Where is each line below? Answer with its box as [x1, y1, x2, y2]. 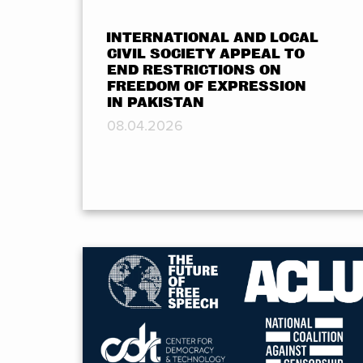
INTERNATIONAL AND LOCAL [106, 30, 319, 46]
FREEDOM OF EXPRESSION [107, 79, 306, 95]
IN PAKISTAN [107, 95, 204, 111]
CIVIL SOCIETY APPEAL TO [107, 46, 305, 62]
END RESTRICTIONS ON [107, 62, 281, 79]
